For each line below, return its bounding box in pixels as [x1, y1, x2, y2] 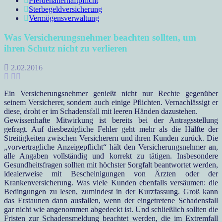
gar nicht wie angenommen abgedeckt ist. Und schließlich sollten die [4, 205, 218, 214]
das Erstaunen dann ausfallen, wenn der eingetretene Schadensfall [4, 196, 218, 205]
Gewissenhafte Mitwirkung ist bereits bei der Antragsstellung [4, 115, 218, 124]
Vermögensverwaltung [29, 14, 99, 23]
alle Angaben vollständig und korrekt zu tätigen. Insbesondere [4, 151, 218, 160]
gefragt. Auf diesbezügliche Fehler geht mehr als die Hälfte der [4, 124, 218, 133]
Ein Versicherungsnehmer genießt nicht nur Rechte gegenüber [4, 89, 218, 98]
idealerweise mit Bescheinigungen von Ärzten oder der [4, 169, 218, 178]
